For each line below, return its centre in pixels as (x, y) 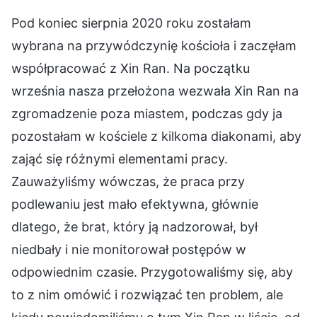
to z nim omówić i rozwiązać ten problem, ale (147, 294)
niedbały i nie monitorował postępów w (129, 249)
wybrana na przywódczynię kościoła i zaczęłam (154, 45)
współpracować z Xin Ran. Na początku (131, 68)
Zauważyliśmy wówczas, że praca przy (128, 181)
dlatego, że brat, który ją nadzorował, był (134, 226)
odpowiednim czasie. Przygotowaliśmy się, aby (152, 272)
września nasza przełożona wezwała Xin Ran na (155, 91)
